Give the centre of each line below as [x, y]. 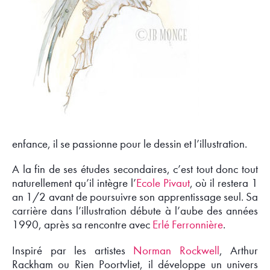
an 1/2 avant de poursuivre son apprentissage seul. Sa [135, 197]
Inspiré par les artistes [73, 250]
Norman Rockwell [176, 250]
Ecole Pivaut [163, 184]
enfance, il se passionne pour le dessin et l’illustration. [130, 144]
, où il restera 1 [224, 184]
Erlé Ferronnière [188, 225]
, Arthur [238, 250]
